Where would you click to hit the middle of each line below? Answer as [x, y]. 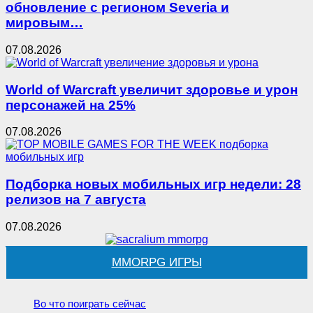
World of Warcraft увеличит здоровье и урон [152, 89]
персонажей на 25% [71, 105]
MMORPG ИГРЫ [156, 262]
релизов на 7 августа [76, 199]
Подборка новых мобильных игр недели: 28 [153, 184]
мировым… [44, 23]
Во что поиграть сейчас [90, 303]
